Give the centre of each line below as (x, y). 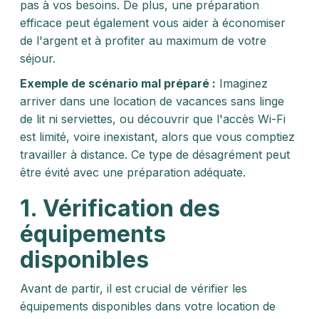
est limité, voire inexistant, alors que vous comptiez (157, 137)
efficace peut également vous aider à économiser (153, 23)
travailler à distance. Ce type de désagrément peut (155, 155)
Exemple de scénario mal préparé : (118, 83)
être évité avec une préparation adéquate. (133, 172)
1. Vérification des (120, 208)
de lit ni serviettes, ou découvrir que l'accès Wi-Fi (153, 119)
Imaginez (242, 83)
